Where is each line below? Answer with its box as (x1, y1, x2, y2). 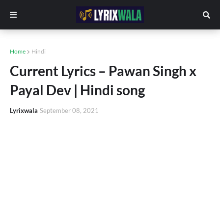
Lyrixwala (10, 107, 38, 114)
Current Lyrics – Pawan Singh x (10, 62, 196, 79)
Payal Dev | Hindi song (10, 82, 145, 98)
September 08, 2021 (40, 107, 99, 114)
